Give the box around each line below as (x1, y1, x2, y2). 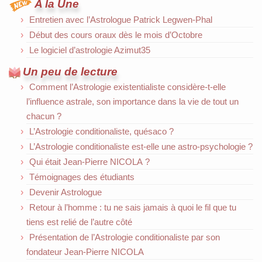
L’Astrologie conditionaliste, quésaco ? (29, 126, 174, 136)
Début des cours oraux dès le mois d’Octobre (29, 29, 202, 40)
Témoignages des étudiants (29, 171, 135, 182)
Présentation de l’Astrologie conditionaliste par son (29, 232, 220, 242)
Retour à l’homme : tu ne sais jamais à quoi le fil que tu (29, 202, 236, 212)
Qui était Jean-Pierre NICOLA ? (29, 156, 150, 167)
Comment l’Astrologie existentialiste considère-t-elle (29, 81, 226, 92)
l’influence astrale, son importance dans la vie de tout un (26, 96, 239, 106)
